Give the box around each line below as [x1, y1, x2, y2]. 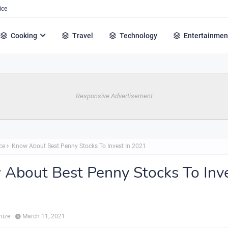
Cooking [11, 32, 38, 40]
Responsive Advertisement [75, 92, 153, 100]
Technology [120, 32, 158, 40]
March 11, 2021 [22, 213, 65, 220]
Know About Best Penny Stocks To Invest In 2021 [10, 142, 146, 150]
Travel [72, 32, 94, 40]
